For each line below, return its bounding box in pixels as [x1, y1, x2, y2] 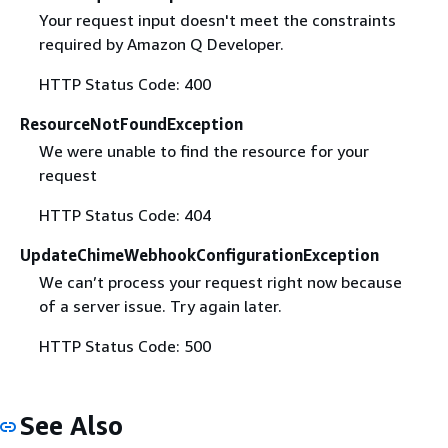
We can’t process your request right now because [38, 272, 402, 293]
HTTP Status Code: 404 [38, 205, 211, 226]
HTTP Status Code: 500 [38, 336, 211, 357]
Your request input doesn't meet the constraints [38, 10, 396, 31]
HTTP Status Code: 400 [38, 74, 211, 95]
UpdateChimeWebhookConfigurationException [20, 245, 379, 266]
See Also [20, 410, 123, 442]
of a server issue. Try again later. [38, 296, 282, 317]
